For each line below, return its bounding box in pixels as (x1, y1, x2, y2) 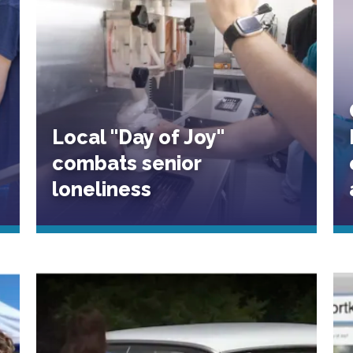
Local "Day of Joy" (52, 125, 225, 150)
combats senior (52, 151, 202, 176)
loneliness (52, 177, 152, 202)
